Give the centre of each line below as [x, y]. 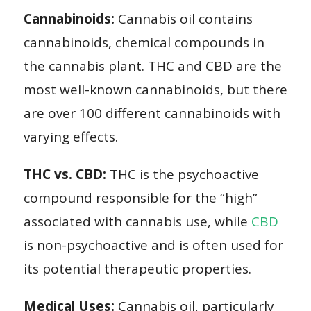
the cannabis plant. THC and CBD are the [152, 66]
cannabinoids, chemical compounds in [144, 42]
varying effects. [70, 136]
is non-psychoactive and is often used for [153, 245]
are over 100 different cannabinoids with [152, 113]
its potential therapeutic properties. [137, 268]
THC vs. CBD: [65, 174]
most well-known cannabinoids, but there [155, 89]
